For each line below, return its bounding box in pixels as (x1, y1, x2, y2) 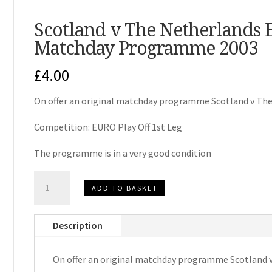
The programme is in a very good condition (33, 147, 211, 160)
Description (52, 219, 103, 232)
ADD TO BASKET (91, 183, 158, 192)
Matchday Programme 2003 (33, 35, 258, 60)
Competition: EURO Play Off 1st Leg (33, 121, 182, 134)
